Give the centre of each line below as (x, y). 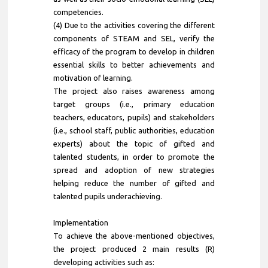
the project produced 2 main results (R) (134, 249)
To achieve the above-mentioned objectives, (134, 235)
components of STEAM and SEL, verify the (134, 38)
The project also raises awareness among (134, 91)
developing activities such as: (103, 262)
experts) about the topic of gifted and (134, 143)
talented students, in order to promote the (134, 156)
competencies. (78, 12)
